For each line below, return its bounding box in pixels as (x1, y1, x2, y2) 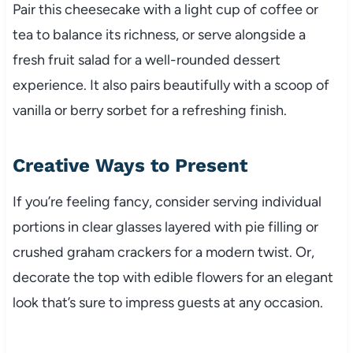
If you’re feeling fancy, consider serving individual (12, 192, 321, 210)
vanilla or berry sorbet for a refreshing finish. (12, 101, 287, 119)
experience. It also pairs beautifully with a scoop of (12, 76, 329, 94)
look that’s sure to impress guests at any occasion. (12, 293, 323, 311)
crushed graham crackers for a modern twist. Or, (12, 243, 314, 261)
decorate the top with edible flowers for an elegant (12, 268, 333, 286)
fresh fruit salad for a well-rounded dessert (12, 50, 281, 69)
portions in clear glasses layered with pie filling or (12, 217, 318, 236)
